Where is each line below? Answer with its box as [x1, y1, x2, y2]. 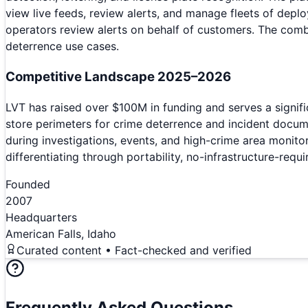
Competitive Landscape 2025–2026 [5, 68, 231, 85]
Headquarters [5, 210, 77, 225]
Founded [5, 177, 50, 192]
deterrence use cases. [5, 38, 119, 53]
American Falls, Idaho [5, 227, 116, 241]
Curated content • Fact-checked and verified [16, 243, 252, 258]
